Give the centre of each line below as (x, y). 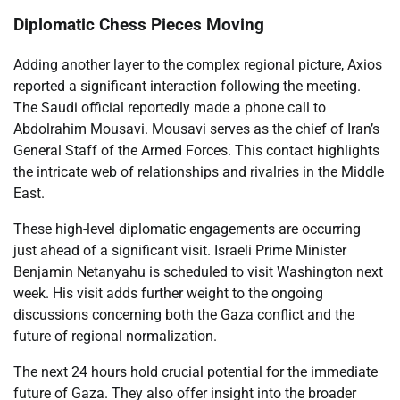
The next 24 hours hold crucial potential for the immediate (196, 372)
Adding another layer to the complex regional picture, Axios (198, 65)
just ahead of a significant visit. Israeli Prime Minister (180, 251)
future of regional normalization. (115, 337)
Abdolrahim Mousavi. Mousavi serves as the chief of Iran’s (196, 129)
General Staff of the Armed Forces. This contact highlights (196, 151)
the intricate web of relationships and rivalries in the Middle (199, 172)
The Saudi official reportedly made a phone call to (170, 108)
